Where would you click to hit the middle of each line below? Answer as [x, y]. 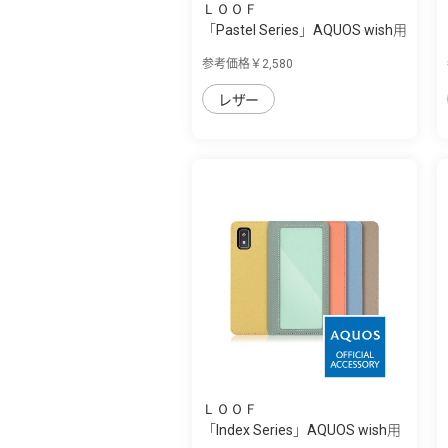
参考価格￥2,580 [247, 63]
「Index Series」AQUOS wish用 [301, 429]
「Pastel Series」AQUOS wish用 [304, 29]
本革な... [227, 50]
